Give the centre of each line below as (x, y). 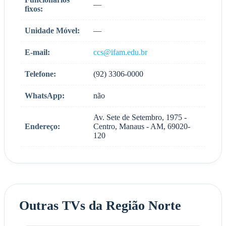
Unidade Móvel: (52, 30)
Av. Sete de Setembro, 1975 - (140, 117)
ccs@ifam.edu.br (120, 52)
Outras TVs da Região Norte (100, 206)
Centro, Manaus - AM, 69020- (142, 126)
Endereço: (42, 126)
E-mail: (37, 52)
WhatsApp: (45, 95)
